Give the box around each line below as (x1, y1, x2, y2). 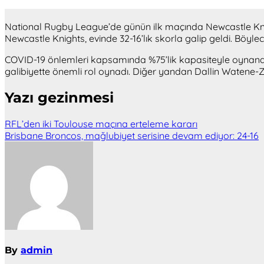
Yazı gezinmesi (5, 89, 114, 107)
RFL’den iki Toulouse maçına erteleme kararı (5, 118, 197, 130)
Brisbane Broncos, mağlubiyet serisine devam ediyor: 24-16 (5, 130, 259, 142)
